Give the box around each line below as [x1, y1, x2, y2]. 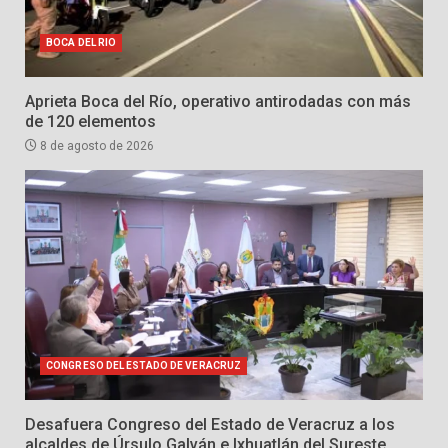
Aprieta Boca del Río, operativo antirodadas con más [25, 92, 411, 112]
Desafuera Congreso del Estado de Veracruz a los [25, 415, 395, 435]
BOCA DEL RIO [46, 37, 117, 49]
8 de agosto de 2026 [37, 139, 154, 154]
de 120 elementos [25, 112, 156, 132]
